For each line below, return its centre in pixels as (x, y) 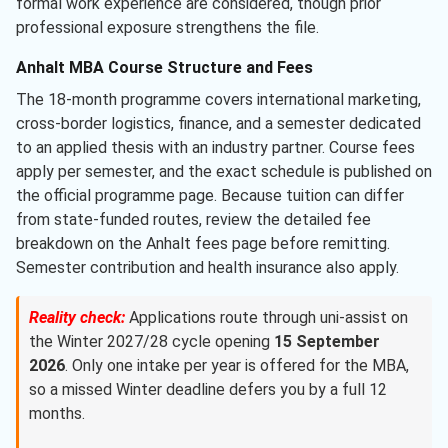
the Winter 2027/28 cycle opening (151, 342)
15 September (327, 342)
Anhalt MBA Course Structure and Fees (164, 68)
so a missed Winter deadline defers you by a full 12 (208, 390)
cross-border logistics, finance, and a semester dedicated (218, 124)
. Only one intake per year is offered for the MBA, (237, 366)
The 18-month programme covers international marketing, (218, 100)
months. (57, 414)
